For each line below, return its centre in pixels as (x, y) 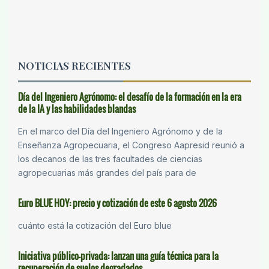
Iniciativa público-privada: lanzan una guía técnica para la (118, 256)
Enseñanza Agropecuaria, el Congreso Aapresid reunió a (131, 145)
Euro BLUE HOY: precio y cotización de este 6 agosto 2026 (117, 203)
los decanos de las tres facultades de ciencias (110, 159)
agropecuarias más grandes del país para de (107, 173)
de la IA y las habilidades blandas (77, 109)
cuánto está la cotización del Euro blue (95, 226)
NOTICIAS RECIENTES (74, 65)
